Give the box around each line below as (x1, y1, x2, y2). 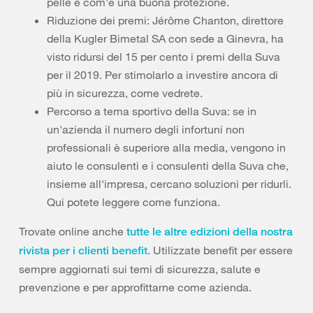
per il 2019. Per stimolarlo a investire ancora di (47, 68, 278, 82)
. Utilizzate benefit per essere (147, 243, 293, 257)
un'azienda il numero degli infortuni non (47, 122, 245, 136)
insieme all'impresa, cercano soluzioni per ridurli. (47, 177, 291, 191)
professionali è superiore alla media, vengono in (47, 140, 286, 154)
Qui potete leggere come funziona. (47, 195, 220, 209)
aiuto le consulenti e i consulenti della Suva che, (47, 159, 289, 173)
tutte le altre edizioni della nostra (126, 225, 293, 238)
